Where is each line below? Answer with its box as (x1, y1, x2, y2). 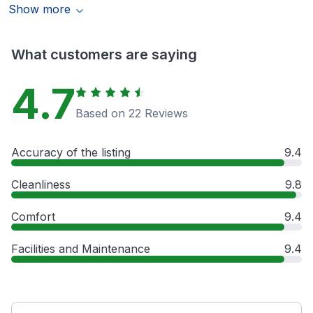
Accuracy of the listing (11, 145, 131, 160)
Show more (8, 2, 71, 17)
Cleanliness (11, 177, 71, 192)
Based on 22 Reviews (75, 106, 188, 121)
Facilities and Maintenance (11, 242, 150, 256)
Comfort (11, 210, 55, 224)
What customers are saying (11, 46, 197, 64)
